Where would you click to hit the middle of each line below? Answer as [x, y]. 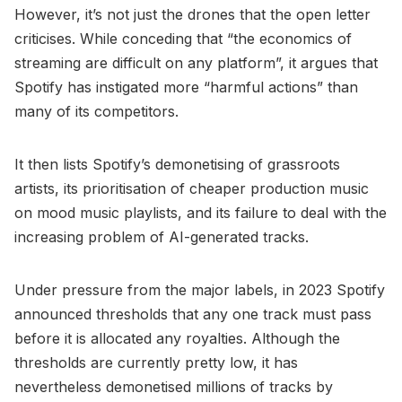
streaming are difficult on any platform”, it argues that [196, 62]
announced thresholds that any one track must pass [193, 314]
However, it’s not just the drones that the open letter [192, 14]
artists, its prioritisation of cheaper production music [192, 188]
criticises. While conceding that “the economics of [183, 38]
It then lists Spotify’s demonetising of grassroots [177, 164]
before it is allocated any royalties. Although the [177, 338]
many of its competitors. [99, 111]
